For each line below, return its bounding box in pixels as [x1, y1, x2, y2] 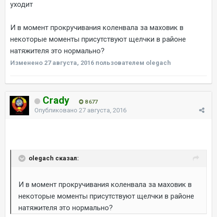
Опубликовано [34, 106, 79, 114]
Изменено [10, 59, 44, 66]
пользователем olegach [94, 59, 171, 66]
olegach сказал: [29, 154, 79, 162]
